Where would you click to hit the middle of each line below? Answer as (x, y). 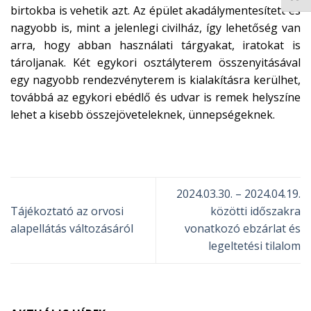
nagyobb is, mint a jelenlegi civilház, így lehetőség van (155, 28)
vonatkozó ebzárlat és (243, 229)
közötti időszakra (255, 211)
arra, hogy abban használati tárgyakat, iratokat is (155, 45)
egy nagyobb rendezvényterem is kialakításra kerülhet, (155, 80)
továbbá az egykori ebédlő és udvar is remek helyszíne (155, 98)
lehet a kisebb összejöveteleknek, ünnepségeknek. (143, 115)
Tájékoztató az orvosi (67, 211)
